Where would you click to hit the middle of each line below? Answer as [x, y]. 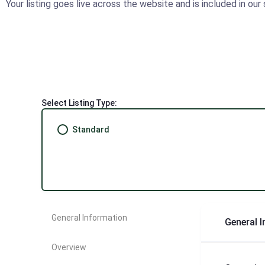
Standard [91, 130]
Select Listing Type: [79, 103]
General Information [89, 217]
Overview [69, 247]
